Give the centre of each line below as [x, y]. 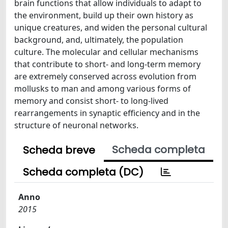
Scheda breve [59, 150]
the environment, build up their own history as [104, 15]
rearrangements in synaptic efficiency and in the [107, 113]
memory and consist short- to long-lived [91, 101]
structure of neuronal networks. [76, 125]
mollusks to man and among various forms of [103, 89]
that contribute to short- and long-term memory [107, 64]
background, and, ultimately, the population [99, 40]
